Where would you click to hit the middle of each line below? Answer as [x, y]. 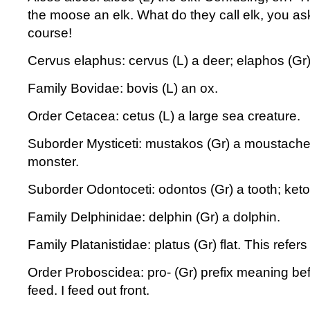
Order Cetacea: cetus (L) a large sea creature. [164, 116]
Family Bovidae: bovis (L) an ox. [123, 88]
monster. [53, 162]
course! [50, 33]
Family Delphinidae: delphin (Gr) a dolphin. [154, 217]
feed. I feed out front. [89, 290]
